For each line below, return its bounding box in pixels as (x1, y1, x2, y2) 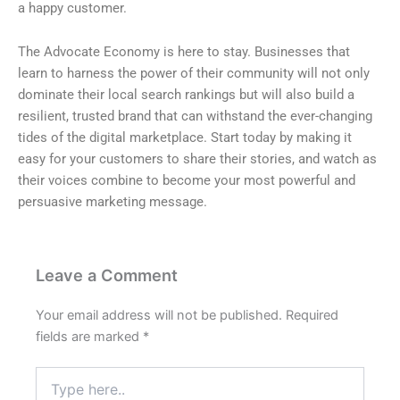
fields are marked (36, 329, 143, 346)
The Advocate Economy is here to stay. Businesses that (18, 44, 350, 61)
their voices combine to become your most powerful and (18, 172, 355, 189)
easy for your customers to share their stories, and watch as (18, 151, 377, 168)
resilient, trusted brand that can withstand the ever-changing (18, 108, 372, 125)
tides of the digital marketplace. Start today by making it (18, 129, 352, 146)
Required (286, 307, 338, 324)
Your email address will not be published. (36, 307, 282, 324)
